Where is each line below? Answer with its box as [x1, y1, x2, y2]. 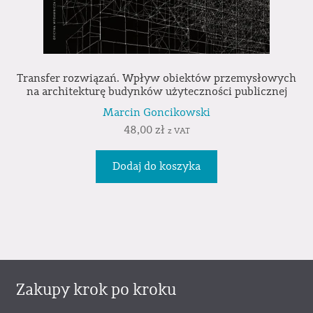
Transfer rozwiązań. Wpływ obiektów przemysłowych [17, 71, 296, 85]
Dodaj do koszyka [112, 159, 201, 174]
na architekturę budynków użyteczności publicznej [26, 84, 287, 99]
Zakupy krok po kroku [15, 279, 176, 300]
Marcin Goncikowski [103, 105, 210, 120]
